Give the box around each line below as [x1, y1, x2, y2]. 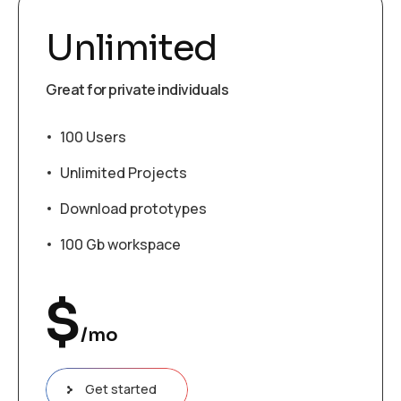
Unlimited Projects [60, 163, 187, 183]
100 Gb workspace [60, 235, 181, 254]
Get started [85, 380, 157, 397]
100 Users [60, 127, 126, 147]
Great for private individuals [46, 80, 229, 99]
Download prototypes [60, 199, 207, 218]
